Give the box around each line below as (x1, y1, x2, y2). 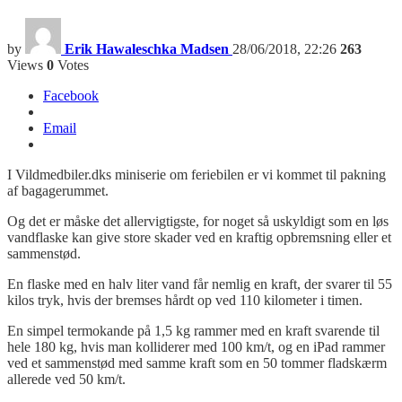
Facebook (43, 87, 99, 103)
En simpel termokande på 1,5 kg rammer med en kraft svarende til (7, 322, 380, 338)
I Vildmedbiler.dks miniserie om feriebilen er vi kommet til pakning (7, 166, 386, 182)
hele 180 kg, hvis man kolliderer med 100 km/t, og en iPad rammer (7, 338, 385, 354)
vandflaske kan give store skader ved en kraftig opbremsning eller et (7, 229, 391, 245)
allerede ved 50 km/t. (7, 371, 126, 387)
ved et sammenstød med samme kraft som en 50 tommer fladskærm (7, 354, 387, 371)
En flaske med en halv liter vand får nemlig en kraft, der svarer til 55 (7, 275, 392, 292)
